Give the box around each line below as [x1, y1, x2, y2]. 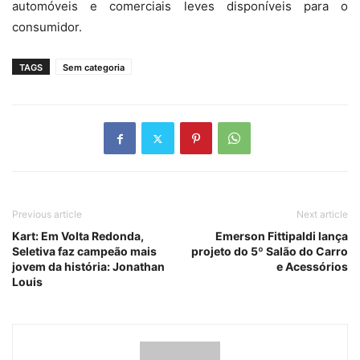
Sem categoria [63, 62, 125, 74]
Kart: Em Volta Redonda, [12, 229, 144, 243]
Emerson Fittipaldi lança [215, 229, 348, 243]
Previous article [12, 208, 82, 221]
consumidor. [12, 19, 82, 35]
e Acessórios [276, 260, 348, 274]
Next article [297, 208, 348, 221]
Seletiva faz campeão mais [12, 244, 157, 259]
